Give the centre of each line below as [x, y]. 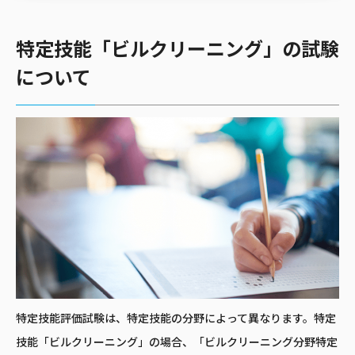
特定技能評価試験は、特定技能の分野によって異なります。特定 [176, 319]
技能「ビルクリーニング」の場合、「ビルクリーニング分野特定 [177, 343]
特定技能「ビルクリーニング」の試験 [177, 49]
